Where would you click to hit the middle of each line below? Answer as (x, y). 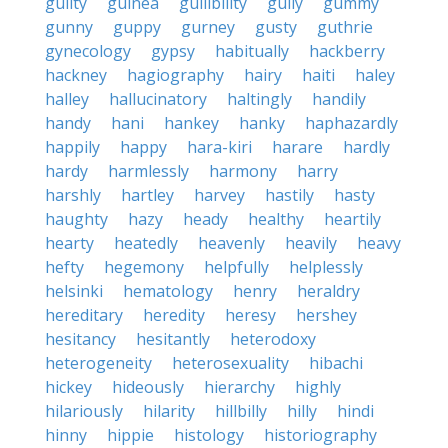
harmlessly (148, 171)
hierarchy (239, 387)
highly (318, 387)
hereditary (84, 315)
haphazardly (351, 123)
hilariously (84, 411)
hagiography (175, 75)
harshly (73, 195)
